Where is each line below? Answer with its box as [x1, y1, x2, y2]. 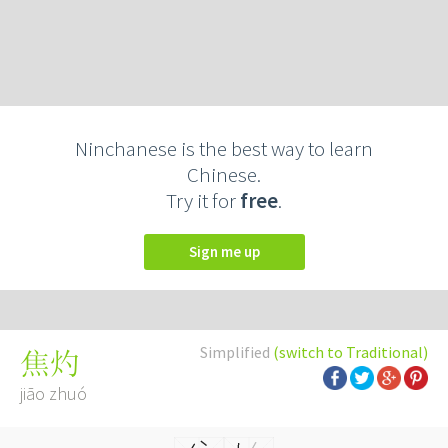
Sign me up [196, 242, 260, 261]
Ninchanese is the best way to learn [75, 135, 373, 162]
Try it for [166, 187, 240, 214]
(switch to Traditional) [273, 342, 428, 362]
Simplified [200, 342, 273, 362]
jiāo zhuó [20, 382, 87, 405]
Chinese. [187, 161, 261, 188]
